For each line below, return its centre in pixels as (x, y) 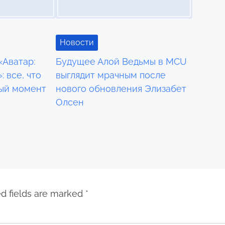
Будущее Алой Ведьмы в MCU (122, 62)
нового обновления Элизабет (121, 89)
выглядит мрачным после (111, 75)
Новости (77, 43)
